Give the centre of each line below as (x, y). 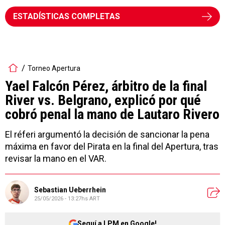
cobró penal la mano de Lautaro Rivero (112, 114)
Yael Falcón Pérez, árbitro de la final (106, 86)
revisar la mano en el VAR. (56, 158)
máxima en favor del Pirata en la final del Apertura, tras (112, 146)
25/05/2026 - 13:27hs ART (67, 198)
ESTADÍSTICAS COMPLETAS (67, 16)
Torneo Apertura (54, 68)
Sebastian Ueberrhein (70, 190)
